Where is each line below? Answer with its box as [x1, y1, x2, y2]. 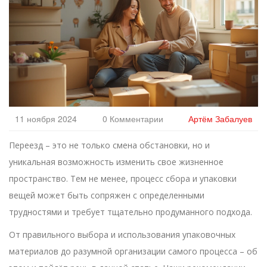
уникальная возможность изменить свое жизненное [9, 156, 223, 168]
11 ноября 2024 [15, 113, 77, 125]
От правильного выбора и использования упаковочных [9, 229, 235, 241]
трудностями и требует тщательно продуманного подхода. [9, 206, 252, 218]
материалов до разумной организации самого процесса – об [9, 246, 257, 257]
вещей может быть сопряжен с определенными [9, 190, 204, 201]
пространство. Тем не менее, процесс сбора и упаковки [9, 173, 237, 185]
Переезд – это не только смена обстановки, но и [9, 139, 210, 151]
